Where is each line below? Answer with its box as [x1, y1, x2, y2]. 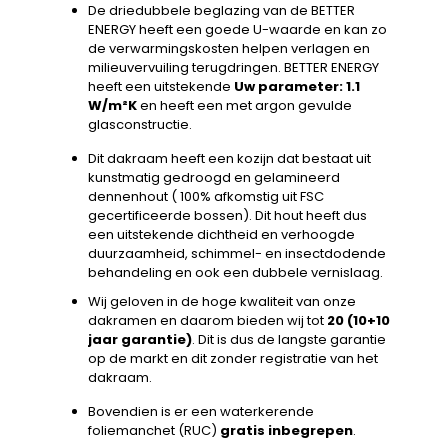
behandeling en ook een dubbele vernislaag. [88, 263, 389, 283]
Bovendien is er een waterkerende [88, 402, 314, 422]
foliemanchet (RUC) [88, 421, 220, 441]
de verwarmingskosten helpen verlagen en [88, 39, 370, 59]
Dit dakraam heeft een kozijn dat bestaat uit [88, 149, 371, 169]
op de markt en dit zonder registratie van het [88, 349, 378, 369]
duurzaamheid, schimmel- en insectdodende [88, 244, 386, 264]
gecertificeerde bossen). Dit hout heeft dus [88, 206, 367, 226]
